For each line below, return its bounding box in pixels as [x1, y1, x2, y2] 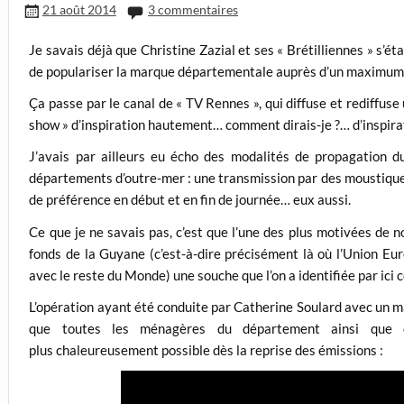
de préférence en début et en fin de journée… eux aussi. [29, 191, 352, 208]
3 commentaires [148, 2, 239, 18]
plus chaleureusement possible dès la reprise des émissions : [29, 342, 384, 359]
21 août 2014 [41, 2, 116, 18]
